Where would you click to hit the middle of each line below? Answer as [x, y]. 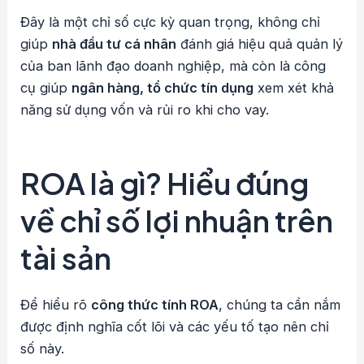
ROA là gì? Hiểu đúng [165, 184]
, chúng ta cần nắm [280, 305]
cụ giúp [46, 88]
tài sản [66, 258]
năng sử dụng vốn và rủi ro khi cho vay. [145, 110]
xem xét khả [294, 88]
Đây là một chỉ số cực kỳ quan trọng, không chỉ [171, 22]
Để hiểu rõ [56, 305]
